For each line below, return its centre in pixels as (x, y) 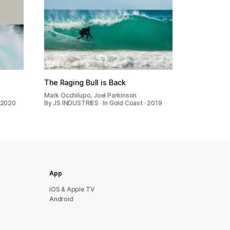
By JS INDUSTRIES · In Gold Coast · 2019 (103, 103)
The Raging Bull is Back (85, 82)
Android (61, 199)
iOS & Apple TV (72, 189)
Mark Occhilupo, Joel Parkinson (91, 95)
